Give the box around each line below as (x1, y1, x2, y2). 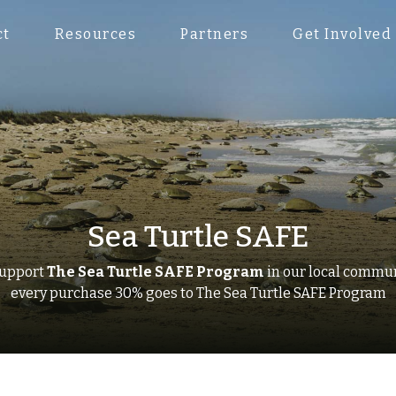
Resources (54, 25, 137, 42)
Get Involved (293, 25, 392, 42)
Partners (180, 25, 249, 42)
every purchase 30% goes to (10, 285, 194, 301)
